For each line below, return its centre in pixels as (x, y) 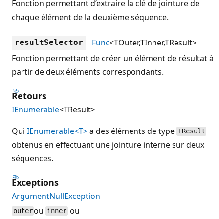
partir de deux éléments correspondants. (88, 72)
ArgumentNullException (56, 196)
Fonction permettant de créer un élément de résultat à (113, 58)
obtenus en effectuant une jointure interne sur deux (108, 144)
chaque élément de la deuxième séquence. (90, 17)
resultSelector (49, 42)
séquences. (33, 158)
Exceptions (35, 182)
